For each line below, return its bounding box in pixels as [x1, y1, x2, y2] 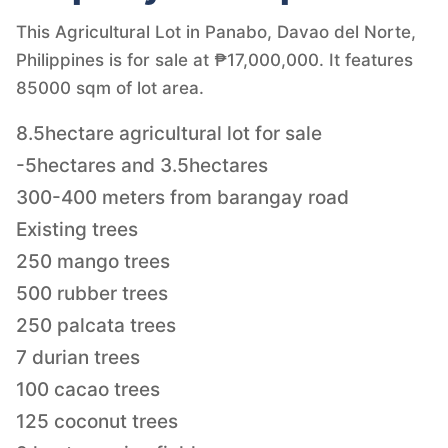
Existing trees [16, 217, 138, 241]
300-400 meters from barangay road [16, 185, 349, 209]
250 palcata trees [16, 313, 176, 337]
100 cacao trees [16, 377, 160, 401]
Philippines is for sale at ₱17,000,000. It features [16, 49, 413, 70]
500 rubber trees [16, 281, 168, 305]
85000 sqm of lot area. [16, 77, 204, 98]
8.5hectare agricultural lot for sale [16, 121, 322, 145]
